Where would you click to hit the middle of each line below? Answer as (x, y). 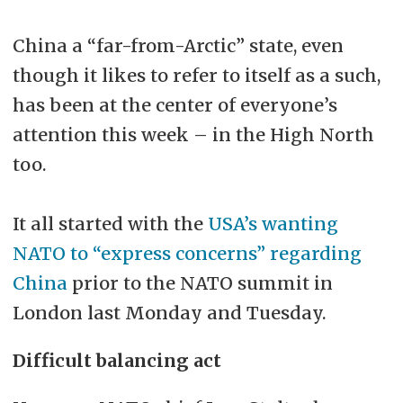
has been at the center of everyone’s (175, 105)
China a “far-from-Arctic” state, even (178, 46)
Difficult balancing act (116, 361)
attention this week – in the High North (193, 135)
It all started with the (110, 224)
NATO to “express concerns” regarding (187, 254)
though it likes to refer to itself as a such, (196, 76)
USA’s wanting (273, 224)
